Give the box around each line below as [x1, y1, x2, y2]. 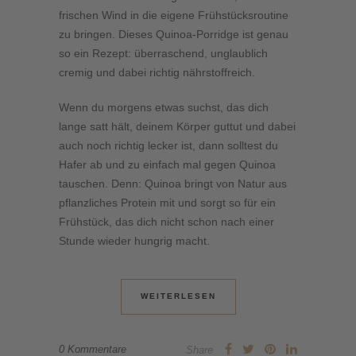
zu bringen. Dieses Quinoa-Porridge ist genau [59, 27, 288, 41]
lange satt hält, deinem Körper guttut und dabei [59, 119, 296, 133]
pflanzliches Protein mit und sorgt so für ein [59, 195, 276, 209]
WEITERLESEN [140, 291, 216, 300]
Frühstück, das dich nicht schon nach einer [59, 215, 274, 228]
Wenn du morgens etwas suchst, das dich [59, 100, 269, 114]
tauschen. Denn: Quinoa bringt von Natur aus [59, 176, 287, 190]
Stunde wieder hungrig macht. [59, 234, 210, 247]
